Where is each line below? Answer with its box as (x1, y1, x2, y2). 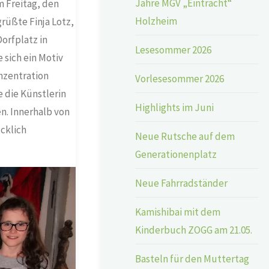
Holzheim (135, 14, 178, 28)
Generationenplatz (135, 147, 217, 161)
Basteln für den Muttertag (135, 252, 250, 265)
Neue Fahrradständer (135, 176, 228, 190)
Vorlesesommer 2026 (135, 71, 225, 85)
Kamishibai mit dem (135, 205, 221, 219)
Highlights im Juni (135, 100, 214, 114)
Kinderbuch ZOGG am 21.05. (135, 223, 253, 237)
